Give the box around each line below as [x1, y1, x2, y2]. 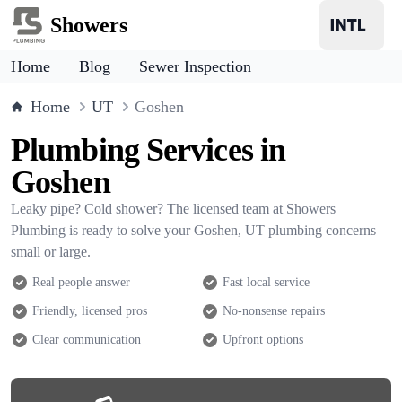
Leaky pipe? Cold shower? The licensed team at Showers [11, 201, 336, 216]
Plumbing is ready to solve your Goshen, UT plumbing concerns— [11, 223, 390, 238]
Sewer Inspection [139, 57, 251, 75]
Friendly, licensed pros [32, 304, 147, 318]
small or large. [11, 244, 91, 259]
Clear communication [32, 333, 141, 346]
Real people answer [32, 275, 130, 289]
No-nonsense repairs [223, 304, 325, 318]
